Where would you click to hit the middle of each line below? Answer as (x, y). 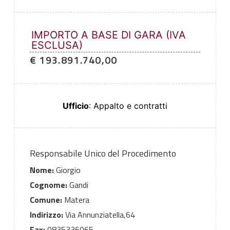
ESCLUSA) (57, 45)
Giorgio (67, 170)
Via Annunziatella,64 (99, 215)
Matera (75, 200)
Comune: (46, 200)
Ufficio (76, 106)
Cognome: (48, 185)
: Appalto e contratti (128, 106)
